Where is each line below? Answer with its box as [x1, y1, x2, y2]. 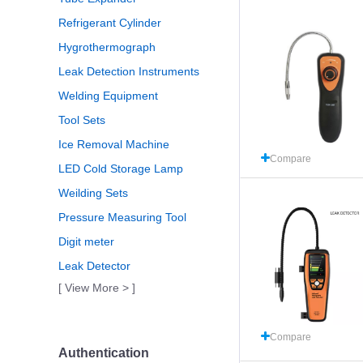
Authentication [58, 346, 149, 360]
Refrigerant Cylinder [58, 16, 161, 29]
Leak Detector [58, 259, 130, 272]
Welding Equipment [58, 89, 158, 102]
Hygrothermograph [58, 41, 156, 53]
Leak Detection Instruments [58, 65, 199, 78]
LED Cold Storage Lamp [58, 162, 183, 175]
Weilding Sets [58, 186, 128, 199]
